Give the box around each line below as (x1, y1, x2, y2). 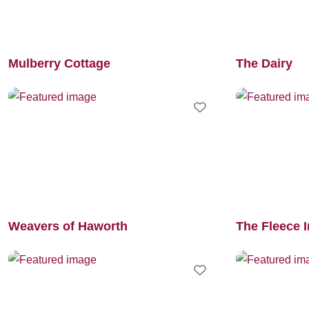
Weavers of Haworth (8, 218, 128, 233)
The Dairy (236, 56, 292, 71)
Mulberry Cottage (8, 56, 110, 71)
